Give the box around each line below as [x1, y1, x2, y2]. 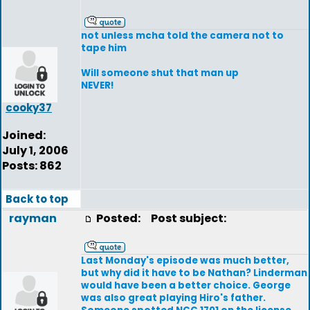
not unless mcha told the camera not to [81, 29, 284, 42]
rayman [9, 210, 57, 226]
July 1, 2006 [2, 143, 69, 158]
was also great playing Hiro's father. [81, 291, 266, 304]
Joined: [2, 127, 46, 143]
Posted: [96, 210, 143, 226]
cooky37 [6, 100, 52, 115]
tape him [81, 42, 127, 55]
